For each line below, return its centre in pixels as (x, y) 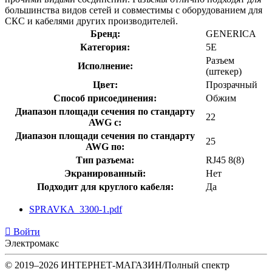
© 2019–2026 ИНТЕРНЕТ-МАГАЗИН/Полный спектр (117, 265)
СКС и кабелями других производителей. (91, 21)
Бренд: (105, 33)
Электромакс (32, 243)
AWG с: (105, 122)
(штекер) (224, 71)
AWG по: (105, 146)
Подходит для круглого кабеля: (105, 186)
